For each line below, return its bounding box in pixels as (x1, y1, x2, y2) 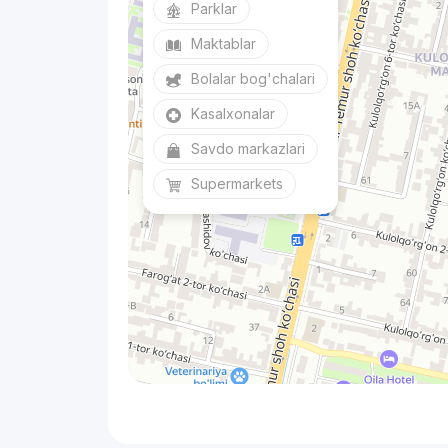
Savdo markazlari (191, 140, 306, 158)
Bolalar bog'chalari (191, 70, 316, 88)
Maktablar (191, 35, 257, 53)
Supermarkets (191, 175, 284, 193)
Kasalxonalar (191, 105, 276, 123)
